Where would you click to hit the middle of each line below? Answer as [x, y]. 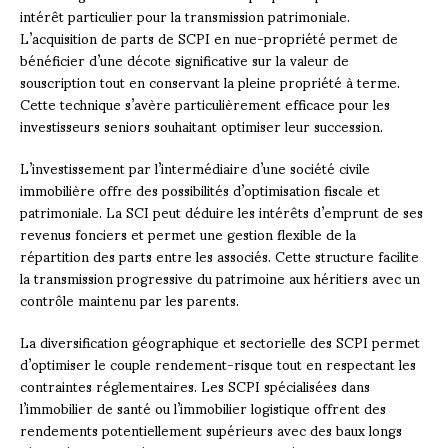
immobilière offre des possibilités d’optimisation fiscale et [200, 189]
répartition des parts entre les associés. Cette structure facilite [219, 255]
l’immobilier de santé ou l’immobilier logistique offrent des [203, 407]
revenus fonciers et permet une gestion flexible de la [188, 233]
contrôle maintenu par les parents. [129, 299]
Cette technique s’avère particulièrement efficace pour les [205, 103]
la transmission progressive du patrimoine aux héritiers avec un [220, 277]
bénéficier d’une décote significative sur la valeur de [184, 59]
